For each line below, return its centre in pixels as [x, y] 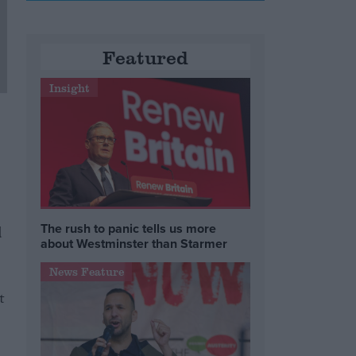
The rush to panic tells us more [129, 228]
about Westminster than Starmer [134, 243]
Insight [69, 87]
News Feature [86, 272]
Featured [146, 57]
